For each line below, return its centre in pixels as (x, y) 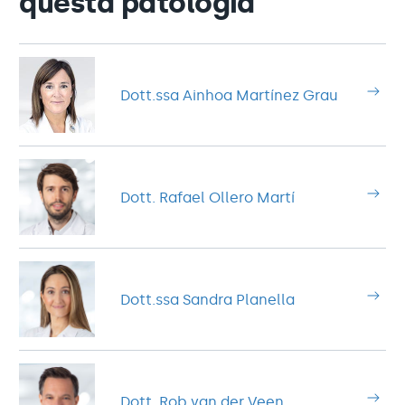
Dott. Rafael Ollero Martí (207, 197)
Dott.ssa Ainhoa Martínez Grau (229, 95)
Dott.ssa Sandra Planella (207, 299)
